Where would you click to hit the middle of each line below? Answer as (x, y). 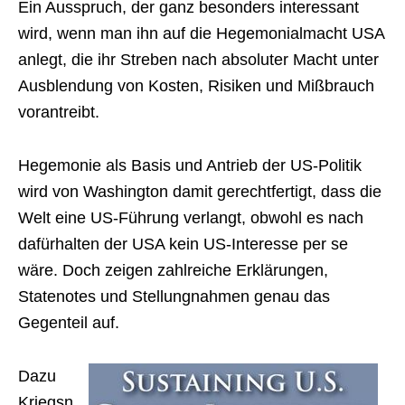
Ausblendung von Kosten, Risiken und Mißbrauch (196, 86)
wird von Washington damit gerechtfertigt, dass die (200, 192)
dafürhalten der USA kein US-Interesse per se (183, 244)
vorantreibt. (59, 112)
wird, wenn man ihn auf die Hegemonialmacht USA (201, 33)
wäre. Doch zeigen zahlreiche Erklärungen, (173, 270)
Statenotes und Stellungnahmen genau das (174, 297)
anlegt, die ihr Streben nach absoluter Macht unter (198, 60)
